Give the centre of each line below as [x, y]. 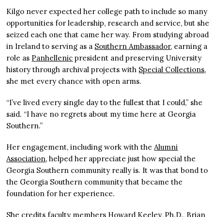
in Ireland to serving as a [51, 46]
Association [26, 159]
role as [19, 58]
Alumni [166, 147]
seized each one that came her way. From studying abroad [108, 35]
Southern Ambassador [133, 46]
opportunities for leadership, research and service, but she [108, 23]
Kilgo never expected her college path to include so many [107, 12]
